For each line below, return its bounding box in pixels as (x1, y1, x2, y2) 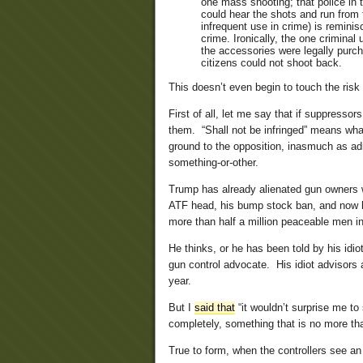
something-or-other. (169, 156, 258, 169)
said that (194, 301, 235, 314)
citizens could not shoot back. (201, 57, 342, 70)
